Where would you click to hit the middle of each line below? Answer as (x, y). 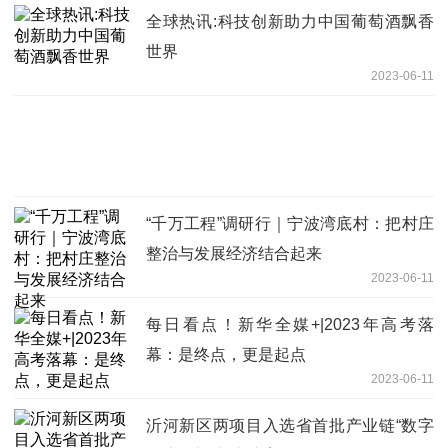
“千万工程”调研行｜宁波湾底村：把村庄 (290, 223)
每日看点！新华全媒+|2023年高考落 (290, 324)
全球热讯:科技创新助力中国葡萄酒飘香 (290, 21)
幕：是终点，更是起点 (226, 354)
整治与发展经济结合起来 (234, 253)
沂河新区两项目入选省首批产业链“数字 (290, 425)
